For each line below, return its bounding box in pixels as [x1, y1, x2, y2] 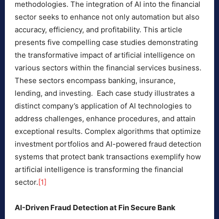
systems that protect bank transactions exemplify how [15, 152, 201, 162]
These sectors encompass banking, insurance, [15, 76, 175, 86]
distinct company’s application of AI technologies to [15, 101, 192, 111]
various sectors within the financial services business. [15, 63, 201, 73]
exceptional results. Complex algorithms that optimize [15, 127, 201, 136]
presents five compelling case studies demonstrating [15, 38, 198, 47]
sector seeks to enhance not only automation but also [15, 12, 199, 22]
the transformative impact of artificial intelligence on [15, 50, 195, 60]
